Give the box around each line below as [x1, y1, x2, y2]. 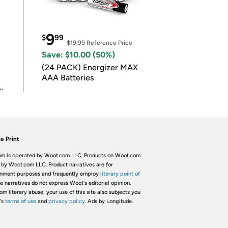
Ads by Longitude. [87, 198, 133, 205]
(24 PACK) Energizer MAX [41, 63, 138, 72]
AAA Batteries [41, 73, 94, 82]
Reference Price [84, 39, 132, 46]
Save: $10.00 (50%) [41, 50, 115, 60]
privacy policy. [48, 198, 86, 205]
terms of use [5, 198, 36, 205]
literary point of [100, 170, 140, 177]
